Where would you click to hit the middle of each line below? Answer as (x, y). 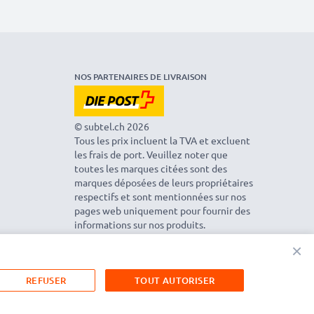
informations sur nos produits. (140, 224)
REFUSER (46, 280)
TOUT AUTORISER (175, 280)
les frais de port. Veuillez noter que (151, 154)
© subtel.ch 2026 (112, 126)
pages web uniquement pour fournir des (162, 210)
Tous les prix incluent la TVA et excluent (162, 140)
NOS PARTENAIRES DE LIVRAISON (141, 76)
